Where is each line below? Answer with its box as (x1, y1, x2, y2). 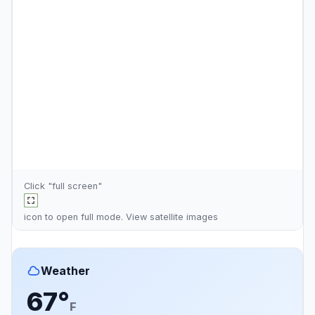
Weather (41, 264, 90, 278)
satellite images (150, 212, 218, 222)
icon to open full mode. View (24, 212, 150, 222)
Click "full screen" (24, 181, 102, 191)
